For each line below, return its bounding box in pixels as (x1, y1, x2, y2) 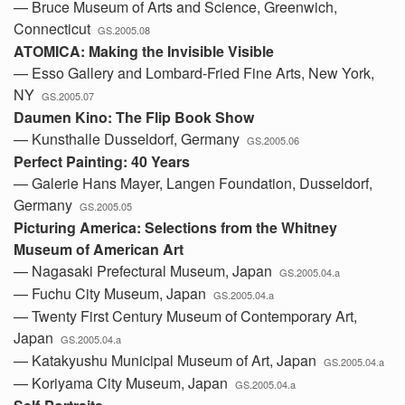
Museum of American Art (14, 239, 184, 259)
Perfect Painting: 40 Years (14, 151, 190, 172)
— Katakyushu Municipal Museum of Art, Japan (14, 350, 324, 371)
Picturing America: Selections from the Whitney (14, 217, 337, 238)
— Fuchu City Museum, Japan (14, 283, 213, 304)
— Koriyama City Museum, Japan (14, 372, 235, 393)
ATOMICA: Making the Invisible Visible (14, 41, 274, 61)
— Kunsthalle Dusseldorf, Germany (14, 128, 247, 149)
